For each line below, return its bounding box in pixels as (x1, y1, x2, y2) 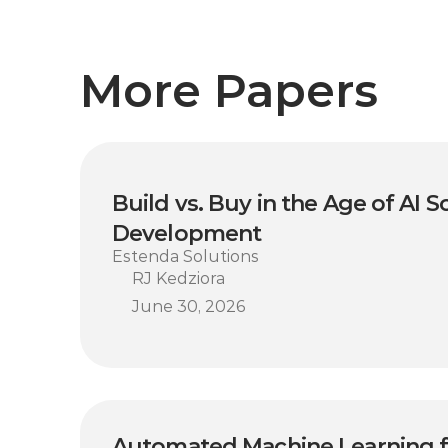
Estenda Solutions (112, 247, 259, 266)
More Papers (80, 62, 378, 119)
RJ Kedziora (132, 269, 225, 288)
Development (112, 220, 262, 247)
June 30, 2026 (132, 297, 245, 316)
